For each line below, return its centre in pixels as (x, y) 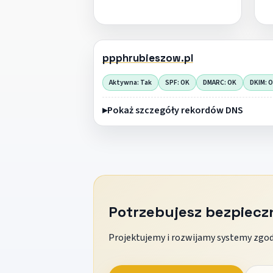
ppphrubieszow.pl (147, 58)
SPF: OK (177, 82)
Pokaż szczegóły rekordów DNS (175, 110)
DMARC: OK (219, 82)
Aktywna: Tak (130, 82)
